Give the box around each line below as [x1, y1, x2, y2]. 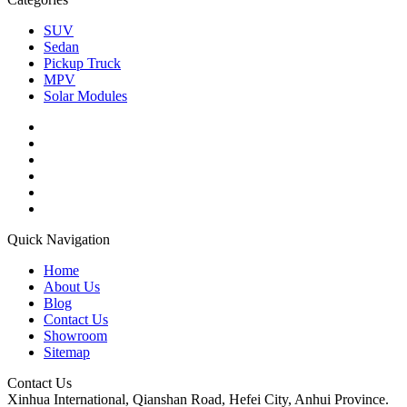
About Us [44, 278, 100, 294]
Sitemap [44, 343, 90, 360]
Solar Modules [44, 87, 127, 104]
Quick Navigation [7, 231, 110, 247]
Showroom [44, 327, 107, 343]
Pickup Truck [44, 55, 121, 71]
